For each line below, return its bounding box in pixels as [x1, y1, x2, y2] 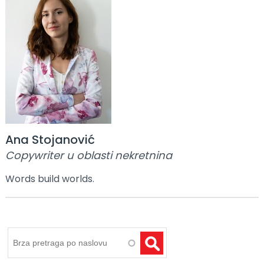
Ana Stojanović [5, 131, 95, 148]
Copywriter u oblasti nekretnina [5, 147, 172, 163]
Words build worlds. [5, 171, 94, 186]
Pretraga [8, 227, 50, 240]
